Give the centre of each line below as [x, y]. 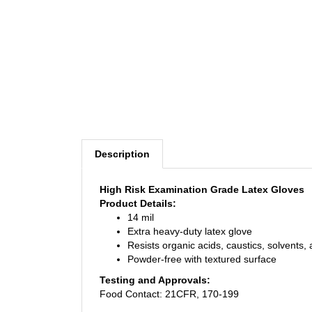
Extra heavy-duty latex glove [190, 218]
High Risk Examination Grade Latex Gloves [202, 177]
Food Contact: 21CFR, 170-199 [169, 281]
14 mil [141, 204]
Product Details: [138, 190]
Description [122, 141]
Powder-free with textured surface [202, 246]
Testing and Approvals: [155, 267]
